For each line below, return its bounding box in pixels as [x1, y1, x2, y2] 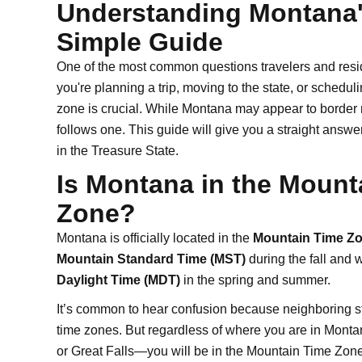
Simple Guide [57, 27, 223, 57]
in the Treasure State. [57, 144, 179, 158]
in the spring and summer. [180, 273, 330, 287]
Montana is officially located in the [57, 231, 253, 245]
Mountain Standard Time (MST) [57, 252, 246, 266]
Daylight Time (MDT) [57, 273, 180, 287]
